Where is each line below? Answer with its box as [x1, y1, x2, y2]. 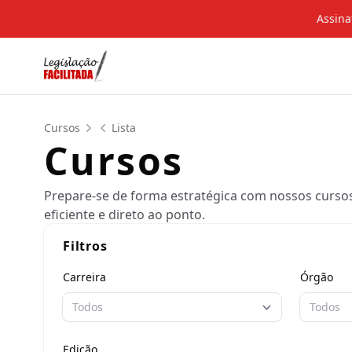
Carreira [63, 269, 106, 284]
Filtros [63, 237, 108, 255]
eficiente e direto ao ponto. [44, 206, 205, 223]
